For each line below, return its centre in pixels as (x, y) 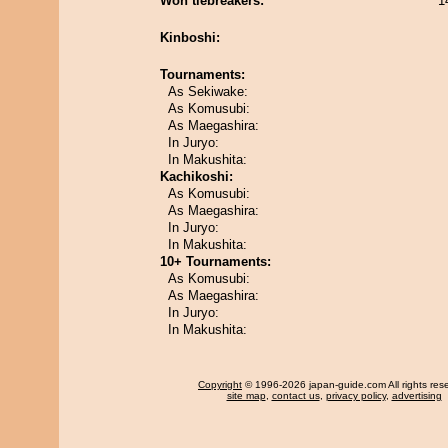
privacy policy (355, 395)
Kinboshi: (190, 37)
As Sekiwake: (208, 91)
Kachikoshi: (196, 176)
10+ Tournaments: (215, 261)
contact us (295, 395)
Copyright (220, 384)
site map (246, 395)
